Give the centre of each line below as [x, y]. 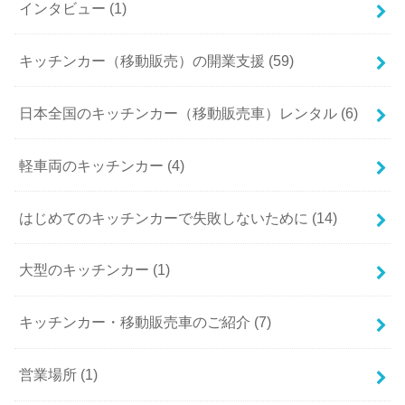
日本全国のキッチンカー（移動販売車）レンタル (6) [189, 113]
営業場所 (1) [59, 375]
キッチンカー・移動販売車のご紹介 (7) [146, 322]
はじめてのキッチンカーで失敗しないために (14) [179, 217]
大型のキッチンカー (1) [95, 270]
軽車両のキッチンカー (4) [102, 165]
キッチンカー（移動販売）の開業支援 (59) [157, 60]
